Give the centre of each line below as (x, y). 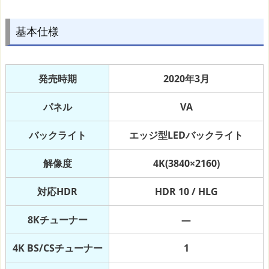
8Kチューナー (57, 220)
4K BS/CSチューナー (57, 248)
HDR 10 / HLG (186, 192)
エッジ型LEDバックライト (186, 135)
